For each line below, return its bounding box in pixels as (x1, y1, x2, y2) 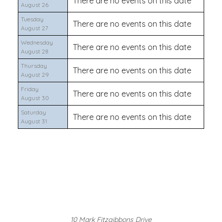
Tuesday (21, 15, 44, 23)
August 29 (21, 71, 49, 78)
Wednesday (21, 39, 53, 46)
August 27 (21, 24, 48, 32)
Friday (21, 85, 39, 93)
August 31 (21, 117, 47, 125)
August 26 (21, 1, 49, 8)
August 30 (21, 94, 49, 102)
